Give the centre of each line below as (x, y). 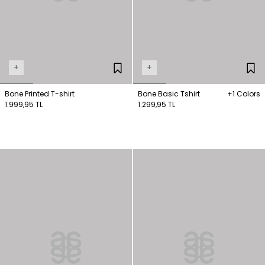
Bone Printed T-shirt (40, 93)
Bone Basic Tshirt (169, 93)
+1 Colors (244, 93)
